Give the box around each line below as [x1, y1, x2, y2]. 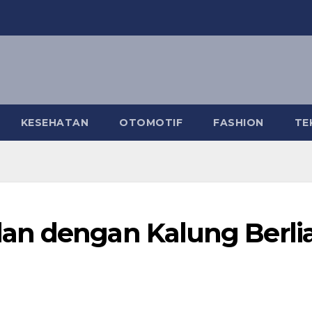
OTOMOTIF [119, 116, 182, 129]
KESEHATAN [20, 116, 88, 129]
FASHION [213, 116, 264, 129]
